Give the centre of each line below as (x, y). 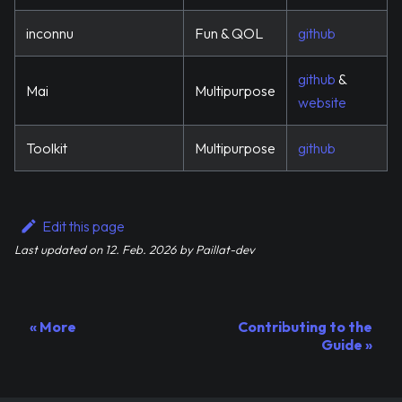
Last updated (50, 249)
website (322, 102)
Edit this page (83, 226)
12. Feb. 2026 (141, 249)
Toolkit (47, 148)
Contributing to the (305, 326)
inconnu (50, 33)
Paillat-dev (225, 249)
